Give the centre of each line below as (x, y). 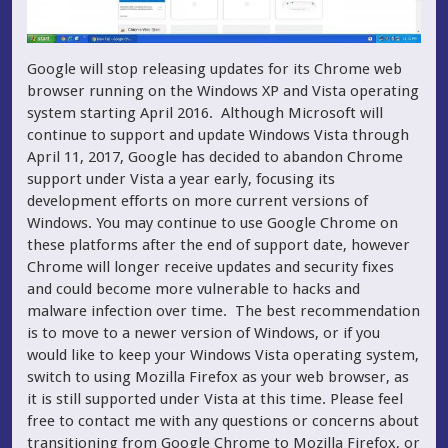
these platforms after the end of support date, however (218, 244)
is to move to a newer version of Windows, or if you (203, 332)
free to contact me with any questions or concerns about (223, 420)
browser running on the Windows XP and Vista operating (223, 90)
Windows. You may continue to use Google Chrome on (212, 222)
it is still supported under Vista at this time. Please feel (215, 398)
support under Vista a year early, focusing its (181, 178)
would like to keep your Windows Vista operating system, (223, 354)
